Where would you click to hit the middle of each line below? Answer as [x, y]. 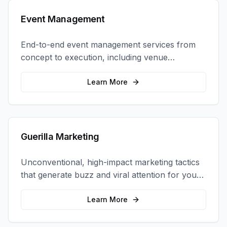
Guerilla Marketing [60, 137]
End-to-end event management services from [108, 45]
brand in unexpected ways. [73, 187]
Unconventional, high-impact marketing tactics [110, 162]
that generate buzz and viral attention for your [110, 175]
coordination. [46, 83]
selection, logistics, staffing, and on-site [96, 70]
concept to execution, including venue [94, 57]
